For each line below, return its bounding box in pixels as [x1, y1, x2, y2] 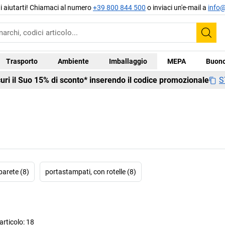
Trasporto [6, 57, 38, 65]
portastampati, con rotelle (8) [45, 168, 136, 176]
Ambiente [57, 57, 89, 65]
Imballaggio [108, 57, 147, 65]
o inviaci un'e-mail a [146, 3, 208, 12]
